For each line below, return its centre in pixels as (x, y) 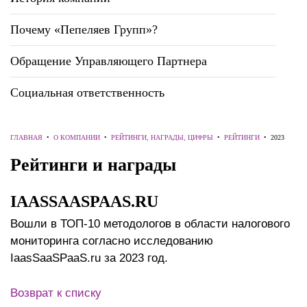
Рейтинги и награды (93, 165)
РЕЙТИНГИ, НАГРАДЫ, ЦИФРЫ (162, 137)
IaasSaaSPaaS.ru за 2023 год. (89, 258)
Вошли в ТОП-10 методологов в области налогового (150, 224)
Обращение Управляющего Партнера (109, 61)
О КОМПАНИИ (77, 137)
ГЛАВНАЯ (26, 137)
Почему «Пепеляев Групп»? (84, 29)
